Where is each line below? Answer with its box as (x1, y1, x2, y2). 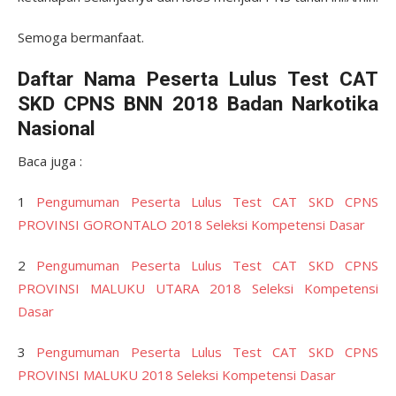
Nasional (18, 117, 95, 140)
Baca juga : (18, 152, 82, 170)
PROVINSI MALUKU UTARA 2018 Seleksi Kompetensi (18, 279, 378, 297)
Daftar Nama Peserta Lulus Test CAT (18, 67, 378, 90)
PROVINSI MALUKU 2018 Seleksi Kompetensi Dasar (18, 366, 336, 384)
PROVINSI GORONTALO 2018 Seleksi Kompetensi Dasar (18, 216, 365, 233)
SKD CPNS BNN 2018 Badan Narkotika (18, 92, 378, 115)
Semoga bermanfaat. (18, 28, 144, 46)
